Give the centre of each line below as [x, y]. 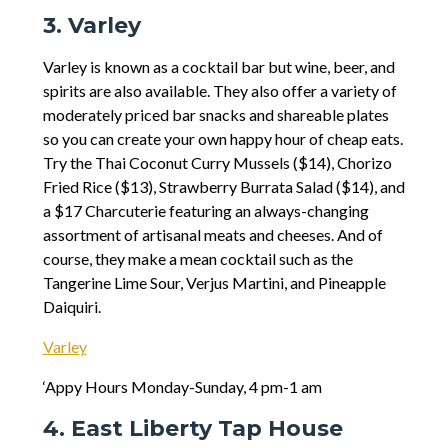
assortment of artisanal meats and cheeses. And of [212, 235]
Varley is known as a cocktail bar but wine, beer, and [218, 67]
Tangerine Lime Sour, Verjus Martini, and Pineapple [214, 283]
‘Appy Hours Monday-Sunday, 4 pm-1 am [182, 387]
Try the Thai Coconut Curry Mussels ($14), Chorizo [217, 163]
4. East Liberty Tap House [192, 429]
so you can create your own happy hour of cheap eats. [222, 139]
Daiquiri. [71, 307]
